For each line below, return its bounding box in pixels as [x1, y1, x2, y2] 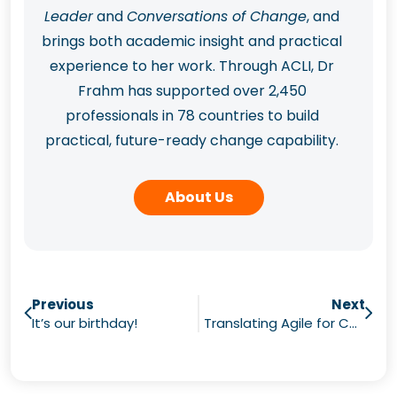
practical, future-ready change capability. [45, 129, 339, 151]
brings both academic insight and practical [42, 30, 342, 51]
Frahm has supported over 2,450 [77, 80, 307, 101]
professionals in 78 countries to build [65, 105, 319, 126]
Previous [32, 294, 94, 314]
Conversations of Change [127, 5, 307, 27]
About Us [164, 186, 233, 207]
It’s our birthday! [32, 313, 137, 332]
